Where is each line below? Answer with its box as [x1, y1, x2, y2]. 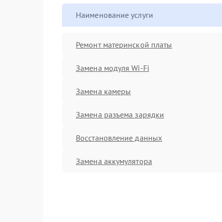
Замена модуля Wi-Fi [76, 62, 149, 73]
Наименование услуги [76, 10, 153, 20]
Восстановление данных [76, 132, 163, 143]
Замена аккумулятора [76, 156, 152, 166]
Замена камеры [76, 86, 131, 96]
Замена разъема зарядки [76, 109, 165, 119]
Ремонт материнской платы [76, 39, 172, 50]
